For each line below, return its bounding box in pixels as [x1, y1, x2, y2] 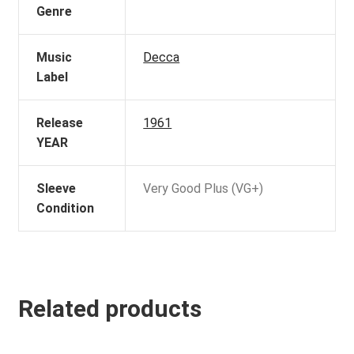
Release [36, 115, 84, 130]
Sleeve [36, 180, 77, 196]
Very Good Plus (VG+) [143, 180, 264, 196]
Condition [36, 200, 95, 216]
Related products [17, 295, 201, 323]
